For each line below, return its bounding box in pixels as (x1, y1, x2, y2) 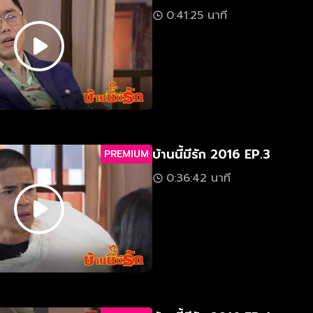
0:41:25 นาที (166, 7, 227, 24)
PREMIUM (104, 147, 149, 162)
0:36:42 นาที (166, 170, 231, 187)
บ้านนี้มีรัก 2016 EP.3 (152, 145, 270, 165)
